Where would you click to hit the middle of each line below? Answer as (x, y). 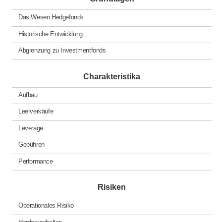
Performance (35, 161)
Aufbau (28, 95)
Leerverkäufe (36, 111)
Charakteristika (112, 76)
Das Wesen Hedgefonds (51, 17)
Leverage (30, 128)
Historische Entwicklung (50, 34)
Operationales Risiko (46, 205)
